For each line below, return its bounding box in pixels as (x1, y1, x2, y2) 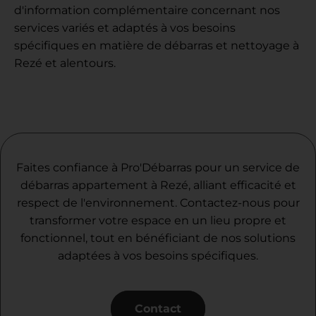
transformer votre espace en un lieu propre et (30, 214, 286, 228)
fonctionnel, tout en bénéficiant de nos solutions (20, 231, 296, 245)
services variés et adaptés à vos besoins (14, 21, 236, 35)
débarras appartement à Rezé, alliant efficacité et (20, 178, 296, 193)
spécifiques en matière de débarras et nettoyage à (14, 39, 299, 53)
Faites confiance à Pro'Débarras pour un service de (16, 161, 300, 175)
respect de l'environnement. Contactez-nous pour (16, 196, 300, 210)
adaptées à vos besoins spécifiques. (58, 249, 258, 263)
